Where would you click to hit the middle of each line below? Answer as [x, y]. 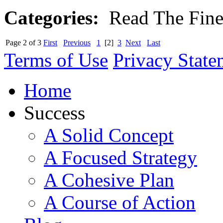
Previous [77, 43]
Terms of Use [56, 60]
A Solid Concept [109, 135]
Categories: [52, 18]
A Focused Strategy [120, 158]
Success [55, 113]
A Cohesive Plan [109, 180]
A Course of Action [120, 203]
